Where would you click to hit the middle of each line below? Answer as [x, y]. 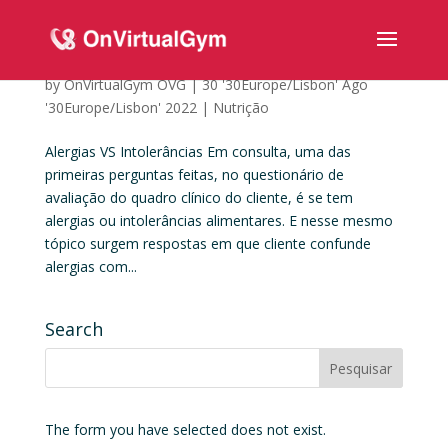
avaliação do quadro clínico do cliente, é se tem [198, 197]
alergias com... [90, 266]
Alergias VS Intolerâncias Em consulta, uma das [197, 151]
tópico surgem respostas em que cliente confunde [207, 243]
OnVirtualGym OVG [124, 84]
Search [73, 329]
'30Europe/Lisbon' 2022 [120, 107]
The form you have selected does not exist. [185, 429]
